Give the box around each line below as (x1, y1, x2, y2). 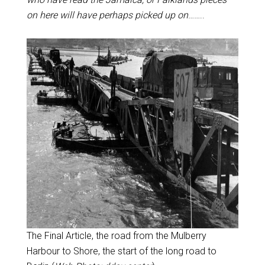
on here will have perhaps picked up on (26, 9, 188, 21)
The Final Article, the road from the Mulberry (27, 230, 206, 241)
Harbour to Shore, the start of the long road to (27, 245, 216, 257)
